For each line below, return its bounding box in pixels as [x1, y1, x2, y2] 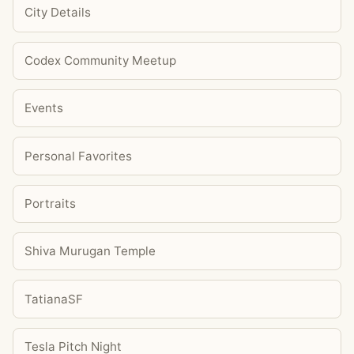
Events [24, 100, 64, 116]
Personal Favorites [24, 148, 133, 164]
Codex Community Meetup [24, 52, 177, 68]
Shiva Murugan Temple [24, 243, 156, 259]
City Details [24, 5, 92, 21]
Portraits [24, 195, 77, 211]
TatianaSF [24, 291, 84, 307]
